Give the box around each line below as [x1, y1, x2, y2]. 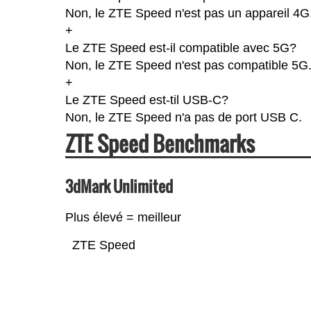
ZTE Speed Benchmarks [65, 127, 255, 159]
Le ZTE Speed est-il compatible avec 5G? [65, 40, 296, 55]
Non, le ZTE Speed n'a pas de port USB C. [65, 110, 302, 124]
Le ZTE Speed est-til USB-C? [65, 92, 228, 107]
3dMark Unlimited [65, 174, 173, 197]
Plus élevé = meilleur [65, 210, 181, 224]
